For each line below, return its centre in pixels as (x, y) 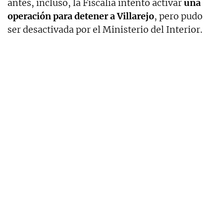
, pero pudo (178, 16)
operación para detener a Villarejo (81, 16)
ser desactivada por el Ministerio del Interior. (105, 29)
